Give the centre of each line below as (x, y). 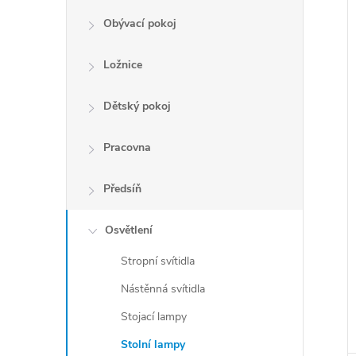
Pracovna (127, 147)
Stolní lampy (153, 344)
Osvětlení (129, 230)
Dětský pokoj (137, 106)
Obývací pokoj (140, 23)
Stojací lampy (154, 317)
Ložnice (123, 65)
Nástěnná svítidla (163, 289)
